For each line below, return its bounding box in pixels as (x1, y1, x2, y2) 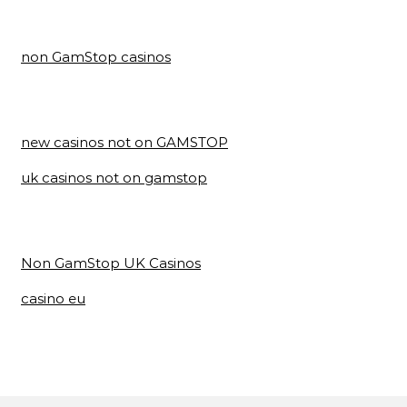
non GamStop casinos (21, 48, 171, 65)
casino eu (21, 290, 85, 307)
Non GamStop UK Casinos (21, 254, 201, 272)
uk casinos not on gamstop (21, 169, 207, 186)
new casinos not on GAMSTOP (21, 134, 228, 151)
